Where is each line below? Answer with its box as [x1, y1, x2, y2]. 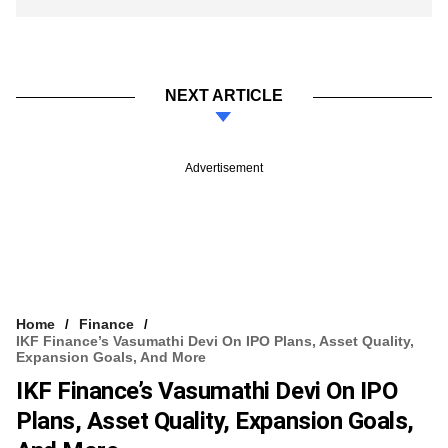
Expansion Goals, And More [16, 348, 206, 365]
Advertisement [185, 160, 263, 175]
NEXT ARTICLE [165, 86, 283, 104]
